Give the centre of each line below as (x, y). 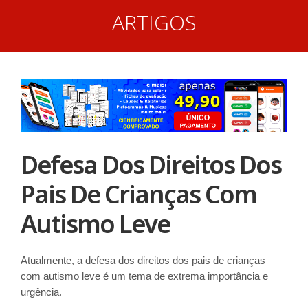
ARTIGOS (154, 22)
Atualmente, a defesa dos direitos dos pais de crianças (143, 260)
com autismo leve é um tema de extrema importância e (144, 276)
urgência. (41, 291)
